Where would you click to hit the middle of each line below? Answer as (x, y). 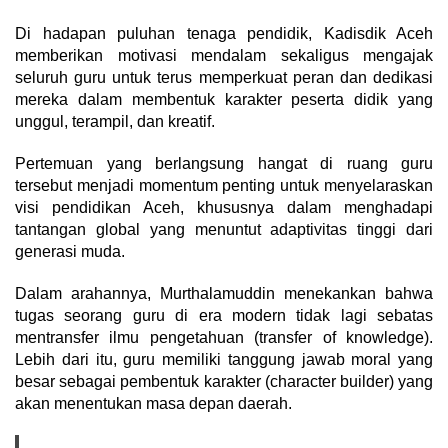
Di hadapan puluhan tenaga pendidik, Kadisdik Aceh (224, 33)
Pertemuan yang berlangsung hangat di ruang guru (224, 163)
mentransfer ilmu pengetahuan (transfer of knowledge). (224, 337)
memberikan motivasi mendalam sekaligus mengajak (224, 55)
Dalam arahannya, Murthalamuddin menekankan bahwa (224, 293)
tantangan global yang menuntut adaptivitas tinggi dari (224, 229)
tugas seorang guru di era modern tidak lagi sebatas (224, 315)
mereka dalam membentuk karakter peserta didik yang (224, 99)
